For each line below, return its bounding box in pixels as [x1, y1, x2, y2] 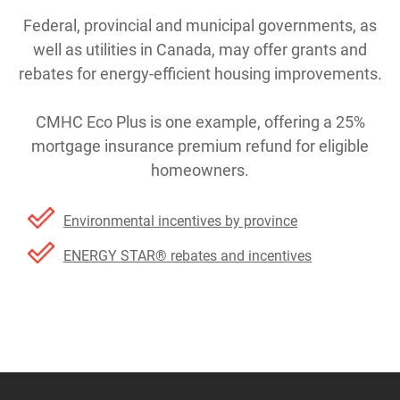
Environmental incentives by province [63, 212, 297, 229]
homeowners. [151, 161, 249, 179]
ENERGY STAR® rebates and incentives [63, 247, 312, 264]
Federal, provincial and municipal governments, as [23, 16, 377, 35]
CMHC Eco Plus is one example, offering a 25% [35, 112, 365, 131]
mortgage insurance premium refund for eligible [31, 137, 369, 155]
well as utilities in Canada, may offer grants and [33, 40, 367, 59]
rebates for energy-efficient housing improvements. [18, 64, 382, 83]
